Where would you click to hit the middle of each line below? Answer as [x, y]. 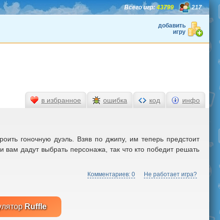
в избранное [61, 100]
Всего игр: [140, 7]
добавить [172, 26]
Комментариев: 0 [111, 174]
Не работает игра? [170, 174]
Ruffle [35, 206]
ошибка [115, 100]
